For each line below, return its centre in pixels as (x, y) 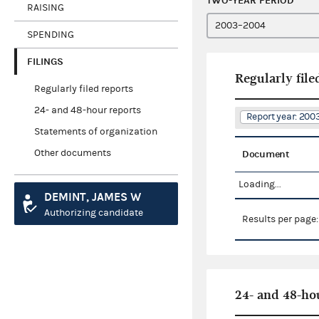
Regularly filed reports (83, 89)
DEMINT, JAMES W (93, 197)
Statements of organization (95, 132)
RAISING (46, 7)
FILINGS (45, 61)
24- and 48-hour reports (87, 111)
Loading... (260, 185)
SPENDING (51, 35)
